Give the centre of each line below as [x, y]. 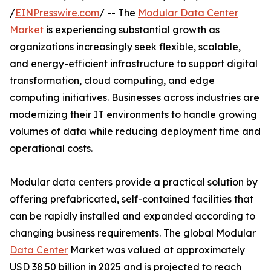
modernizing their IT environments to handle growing [133, 115]
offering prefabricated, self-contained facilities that [132, 199]
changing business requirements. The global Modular [133, 233]
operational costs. [51, 149]
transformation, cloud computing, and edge [112, 81]
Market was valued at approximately [156, 250]
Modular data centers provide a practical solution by [134, 182]
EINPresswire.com [57, 13]
